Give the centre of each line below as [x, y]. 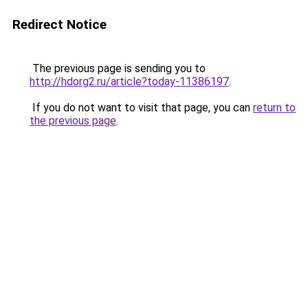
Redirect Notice [59, 24]
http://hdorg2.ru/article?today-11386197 [129, 81]
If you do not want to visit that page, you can [141, 108]
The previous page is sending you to [118, 68]
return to [274, 108]
